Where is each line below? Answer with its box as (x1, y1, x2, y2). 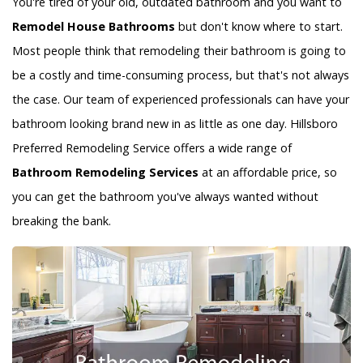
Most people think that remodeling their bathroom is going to (12, 43, 346, 59)
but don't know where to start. (175, 19, 343, 35)
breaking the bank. (12, 213, 111, 229)
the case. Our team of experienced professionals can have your (12, 92, 349, 108)
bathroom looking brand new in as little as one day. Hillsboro (12, 116, 338, 132)
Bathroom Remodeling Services (12, 164, 199, 181)
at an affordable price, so (199, 164, 337, 181)
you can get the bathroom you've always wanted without (12, 189, 318, 205)
